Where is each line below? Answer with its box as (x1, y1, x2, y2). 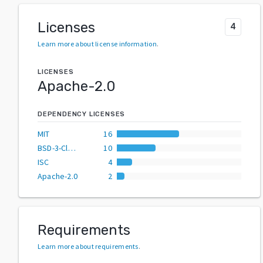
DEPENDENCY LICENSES (38, 110, 126, 118)
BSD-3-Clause (68, 142, 76, 153)
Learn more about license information (38, 39, 157, 48)
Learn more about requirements (38, 241, 139, 251)
